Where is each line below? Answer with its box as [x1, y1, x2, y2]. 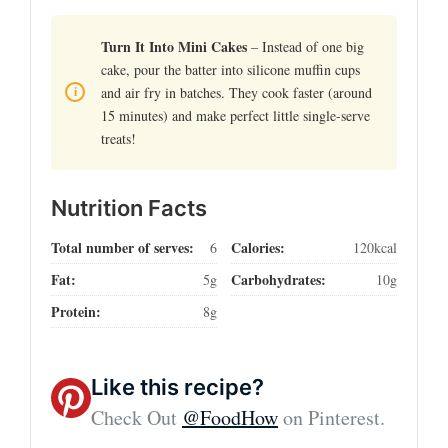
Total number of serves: [51, 236, 194, 258]
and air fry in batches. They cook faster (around [101, 82, 372, 102]
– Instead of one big [247, 36, 364, 56]
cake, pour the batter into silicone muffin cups [101, 59, 360, 79]
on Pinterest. [278, 403, 385, 431]
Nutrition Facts [51, 194, 207, 221]
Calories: [230, 236, 285, 258]
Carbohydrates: [230, 268, 326, 290]
